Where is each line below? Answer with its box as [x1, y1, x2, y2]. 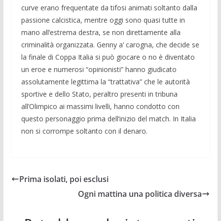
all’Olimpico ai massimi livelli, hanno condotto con [21, 101, 180, 111]
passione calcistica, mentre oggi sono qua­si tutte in [21, 15, 185, 25]
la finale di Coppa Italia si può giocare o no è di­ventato [21, 52, 195, 62]
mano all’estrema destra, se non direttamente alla [21, 27, 181, 37]
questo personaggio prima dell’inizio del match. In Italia [21, 113, 196, 123]
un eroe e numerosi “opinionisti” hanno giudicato [21, 64, 177, 74]
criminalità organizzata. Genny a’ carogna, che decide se [21, 39, 199, 49]
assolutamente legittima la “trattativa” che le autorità [21, 76, 190, 86]
